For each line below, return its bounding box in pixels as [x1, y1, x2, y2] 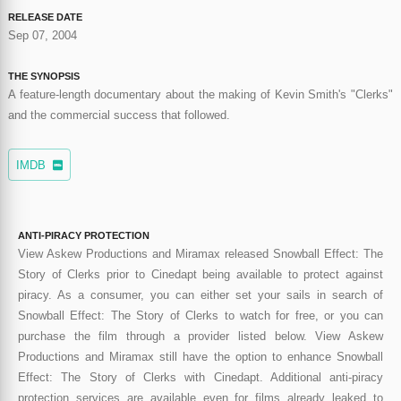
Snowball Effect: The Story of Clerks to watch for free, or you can [18, 309, 383, 323]
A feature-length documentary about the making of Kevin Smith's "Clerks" [7, 88, 394, 102]
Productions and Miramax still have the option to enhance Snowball [18, 350, 383, 364]
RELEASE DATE [7, 11, 82, 22]
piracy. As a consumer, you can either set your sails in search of [18, 288, 383, 303]
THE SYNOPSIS [7, 71, 80, 82]
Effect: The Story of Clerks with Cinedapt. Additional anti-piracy [18, 371, 383, 385]
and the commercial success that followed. [7, 108, 230, 123]
